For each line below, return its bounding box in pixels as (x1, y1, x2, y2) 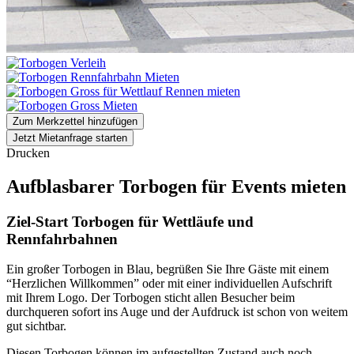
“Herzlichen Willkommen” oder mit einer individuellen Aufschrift (6, 277, 332, 291)
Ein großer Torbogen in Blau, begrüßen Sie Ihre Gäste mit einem (6, 262, 329, 277)
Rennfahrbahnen (6, 230, 118, 247)
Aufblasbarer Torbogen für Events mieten (6, 175, 346, 197)
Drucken (6, 145, 50, 160)
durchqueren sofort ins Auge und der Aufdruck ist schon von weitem (6, 305, 348, 319)
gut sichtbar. (6, 319, 66, 333)
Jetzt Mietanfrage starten (13, 131, 127, 144)
